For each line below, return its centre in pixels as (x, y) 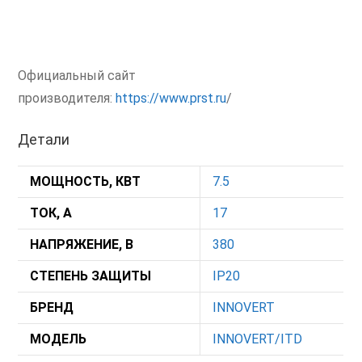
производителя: (67, 99)
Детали (44, 140)
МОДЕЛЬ (59, 339)
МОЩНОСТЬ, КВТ (86, 182)
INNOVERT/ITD (258, 339)
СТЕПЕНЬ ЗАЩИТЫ (91, 276)
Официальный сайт (77, 76)
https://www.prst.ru (171, 99)
